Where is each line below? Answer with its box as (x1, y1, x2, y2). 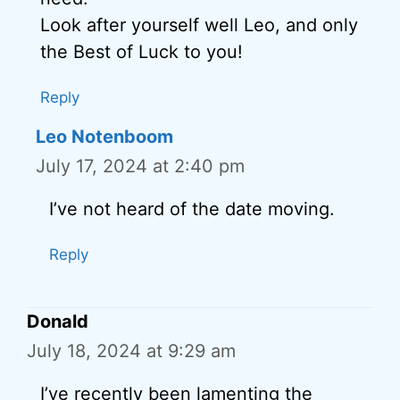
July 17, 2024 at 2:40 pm (36, 155, 245, 177)
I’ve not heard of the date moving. (49, 198, 335, 220)
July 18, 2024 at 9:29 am (27, 340, 236, 362)
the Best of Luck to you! (40, 41, 243, 62)
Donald (27, 311, 88, 332)
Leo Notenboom (36, 126, 173, 147)
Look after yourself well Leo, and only (40, 14, 358, 36)
